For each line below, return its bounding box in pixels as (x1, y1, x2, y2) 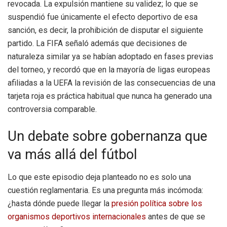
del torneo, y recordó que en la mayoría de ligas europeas (8, 64, 210, 74)
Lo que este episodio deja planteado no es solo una (8, 172, 191, 182)
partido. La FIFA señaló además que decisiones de (8, 38, 187, 48)
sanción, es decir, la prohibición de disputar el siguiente (8, 25, 203, 35)
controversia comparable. (8, 104, 97, 114)
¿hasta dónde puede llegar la (8, 198, 111, 208)
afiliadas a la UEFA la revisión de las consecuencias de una (8, 78, 215, 88)
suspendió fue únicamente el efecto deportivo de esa (8, 12, 198, 22)
